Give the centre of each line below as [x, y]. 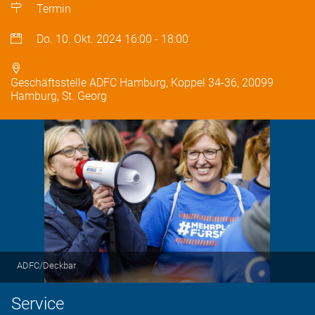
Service [38, 304]
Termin [54, 9]
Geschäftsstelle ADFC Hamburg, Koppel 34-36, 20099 [142, 83]
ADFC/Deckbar [46, 265]
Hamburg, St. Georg [59, 96]
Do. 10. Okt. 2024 [79, 39]
